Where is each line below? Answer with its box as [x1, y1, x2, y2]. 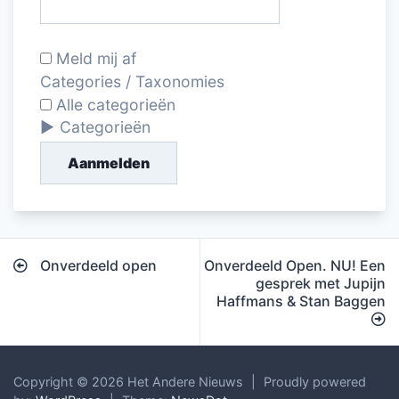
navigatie [12, 272, 114, 298]
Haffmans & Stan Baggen [216, 291, 386, 310]
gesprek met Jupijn [256, 273, 386, 292]
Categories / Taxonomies [40, 71, 224, 91]
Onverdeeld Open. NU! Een [204, 256, 386, 274]
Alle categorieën [52, 94, 175, 114]
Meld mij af [52, 48, 136, 68]
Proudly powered [264, 373, 366, 389]
